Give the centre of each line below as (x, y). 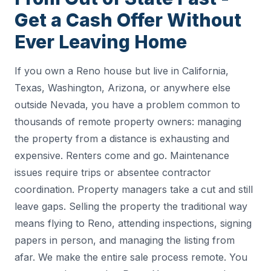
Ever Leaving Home (101, 42)
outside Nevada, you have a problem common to (127, 105)
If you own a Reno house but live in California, (122, 71)
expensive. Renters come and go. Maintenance (122, 155)
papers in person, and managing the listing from (125, 240)
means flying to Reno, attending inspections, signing (133, 223)
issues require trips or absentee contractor (113, 172)
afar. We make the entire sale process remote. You (131, 257)
